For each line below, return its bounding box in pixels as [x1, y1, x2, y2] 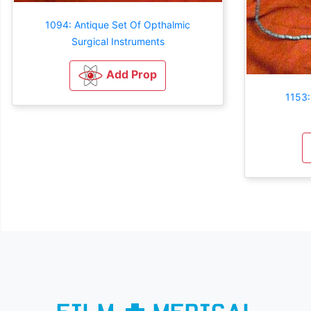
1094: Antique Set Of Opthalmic [45, 18, 190, 31]
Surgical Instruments [71, 35, 165, 47]
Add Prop [106, 67, 157, 81]
